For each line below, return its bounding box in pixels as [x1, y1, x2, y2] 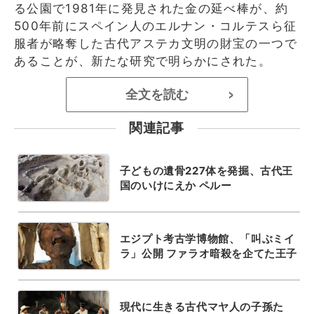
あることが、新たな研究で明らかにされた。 [14, 53, 272, 68]
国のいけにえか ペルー [119, 178, 232, 192]
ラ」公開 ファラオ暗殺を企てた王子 [119, 246, 297, 260]
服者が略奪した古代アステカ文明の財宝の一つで [14, 36, 297, 50]
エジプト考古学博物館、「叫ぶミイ [119, 231, 295, 245]
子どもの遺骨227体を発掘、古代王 [119, 163, 293, 177]
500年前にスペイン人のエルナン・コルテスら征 [14, 18, 297, 33]
